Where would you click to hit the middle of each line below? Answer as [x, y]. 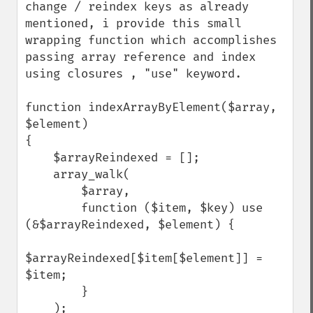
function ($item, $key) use [53, 208]
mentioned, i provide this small [133, 23]
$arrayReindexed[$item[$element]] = [144, 258]
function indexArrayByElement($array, [151, 107]
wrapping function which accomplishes [151, 40]
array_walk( [39, 174]
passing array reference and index [140, 57]
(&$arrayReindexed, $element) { [130, 225]
